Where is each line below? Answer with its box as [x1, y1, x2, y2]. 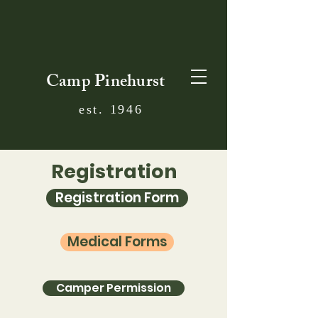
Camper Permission [56, 280, 171, 296]
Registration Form [55, 188, 179, 207]
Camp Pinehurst [46, 68, 165, 98]
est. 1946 [79, 98, 143, 123]
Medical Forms [67, 232, 168, 251]
